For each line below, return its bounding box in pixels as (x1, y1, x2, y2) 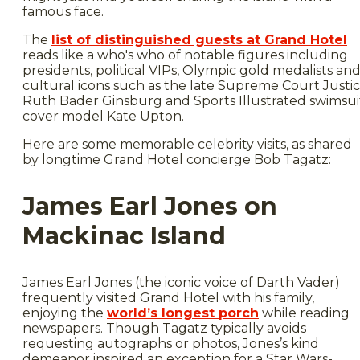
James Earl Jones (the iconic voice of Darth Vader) (22, 274, 340, 290)
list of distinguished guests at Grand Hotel (51, 31, 347, 47)
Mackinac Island (22, 220, 226, 251)
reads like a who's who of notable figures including (22, 47, 348, 63)
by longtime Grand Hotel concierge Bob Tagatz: (22, 151, 331, 167)
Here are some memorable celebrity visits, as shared (22, 136, 352, 152)
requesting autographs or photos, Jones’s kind (22, 335, 319, 351)
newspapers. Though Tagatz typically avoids (22, 320, 306, 336)
